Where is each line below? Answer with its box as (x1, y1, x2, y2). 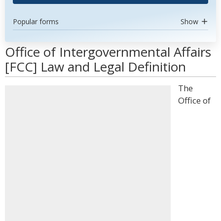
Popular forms (13, 17, 59, 26)
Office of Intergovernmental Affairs (5, 43, 211, 61)
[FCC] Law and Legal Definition (5, 58, 186, 75)
